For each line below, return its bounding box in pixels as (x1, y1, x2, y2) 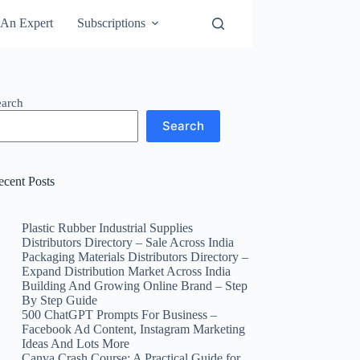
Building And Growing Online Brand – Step (22, 278, 248, 292)
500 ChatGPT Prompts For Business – (22, 307, 218, 321)
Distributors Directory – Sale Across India (22, 235, 235, 249)
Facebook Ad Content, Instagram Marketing (22, 321, 246, 336)
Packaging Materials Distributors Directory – (22, 249, 249, 264)
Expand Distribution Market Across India (22, 264, 231, 278)
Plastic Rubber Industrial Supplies (22, 220, 194, 235)
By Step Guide (22, 292, 98, 307)
